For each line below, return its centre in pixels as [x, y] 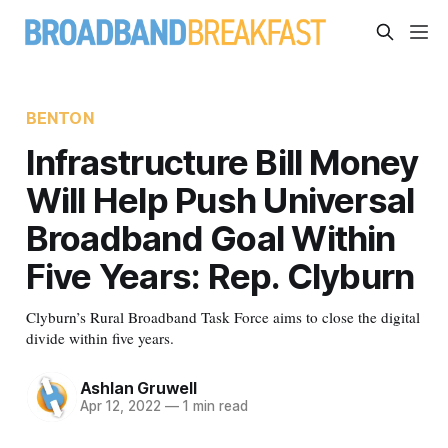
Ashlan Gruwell [138, 388]
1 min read [213, 406]
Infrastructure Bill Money [222, 161]
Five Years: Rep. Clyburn [220, 275]
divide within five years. [99, 337]
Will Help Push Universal [220, 199]
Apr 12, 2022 [120, 406]
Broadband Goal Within [210, 237]
